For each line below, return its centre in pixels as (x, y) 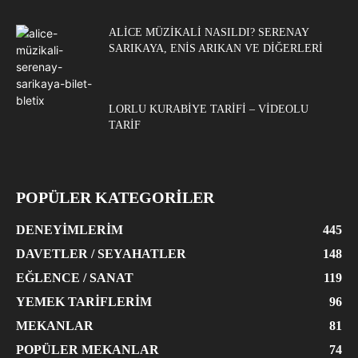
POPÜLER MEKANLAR (88, 349)
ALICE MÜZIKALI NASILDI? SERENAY (209, 32)
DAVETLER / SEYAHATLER (101, 253)
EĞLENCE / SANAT (75, 277)
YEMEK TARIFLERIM (84, 301)
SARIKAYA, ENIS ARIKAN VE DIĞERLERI (216, 48)
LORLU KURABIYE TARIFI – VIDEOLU (209, 109)
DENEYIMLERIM (70, 229)
